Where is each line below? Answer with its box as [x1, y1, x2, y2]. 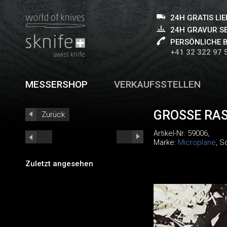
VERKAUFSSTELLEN [114, 79, 201, 90]
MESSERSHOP [25, 79, 88, 90]
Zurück [42, 110, 65, 119]
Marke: [153, 138, 178, 147]
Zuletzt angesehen [25, 159, 93, 168]
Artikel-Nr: [153, 129, 187, 138]
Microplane [177, 138, 216, 147]
